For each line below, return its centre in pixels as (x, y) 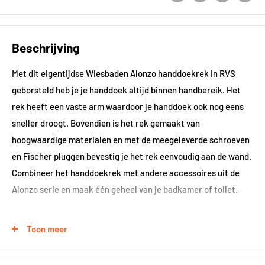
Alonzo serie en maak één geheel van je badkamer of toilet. (125, 190)
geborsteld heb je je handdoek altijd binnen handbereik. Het (126, 90)
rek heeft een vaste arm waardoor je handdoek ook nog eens (128, 107)
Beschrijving (46, 47)
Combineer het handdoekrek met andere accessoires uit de (126, 173)
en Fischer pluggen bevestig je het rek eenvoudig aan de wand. (132, 156)
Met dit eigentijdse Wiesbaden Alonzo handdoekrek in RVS (124, 74)
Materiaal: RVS (41, 256)
